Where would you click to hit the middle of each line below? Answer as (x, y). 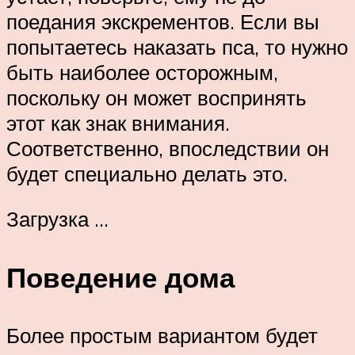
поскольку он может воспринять (157, 97)
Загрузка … (57, 219)
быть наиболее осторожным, (142, 72)
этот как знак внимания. (118, 122)
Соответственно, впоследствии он (168, 148)
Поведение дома (120, 277)
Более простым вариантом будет (162, 335)
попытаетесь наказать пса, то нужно (177, 46)
